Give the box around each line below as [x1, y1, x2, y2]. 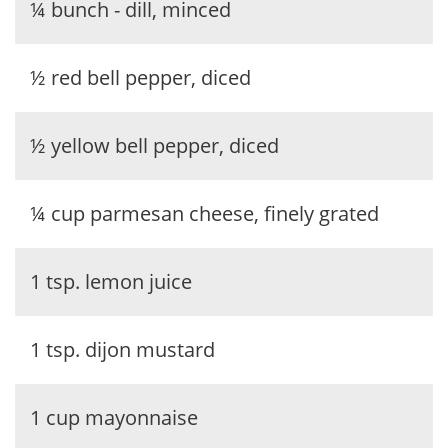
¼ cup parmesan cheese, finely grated [30, 200, 379, 227]
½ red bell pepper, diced [30, 64, 251, 91]
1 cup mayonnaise [30, 404, 198, 431]
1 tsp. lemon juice [30, 268, 192, 295]
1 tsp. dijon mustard [30, 336, 215, 363]
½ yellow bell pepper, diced [30, 132, 279, 159]
